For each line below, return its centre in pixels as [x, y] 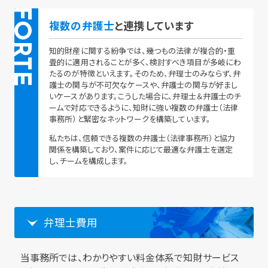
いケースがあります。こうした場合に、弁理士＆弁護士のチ [145, 96]
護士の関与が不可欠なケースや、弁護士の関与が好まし [144, 85]
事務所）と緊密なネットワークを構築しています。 [130, 119]
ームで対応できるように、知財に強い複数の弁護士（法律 [144, 108]
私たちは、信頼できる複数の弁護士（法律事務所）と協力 [142, 138]
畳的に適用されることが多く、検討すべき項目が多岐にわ [145, 62]
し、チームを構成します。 [89, 161]
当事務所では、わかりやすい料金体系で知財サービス [130, 258]
